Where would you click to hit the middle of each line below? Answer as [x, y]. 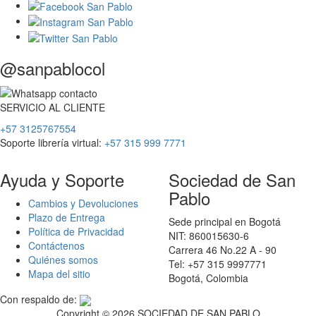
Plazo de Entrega [67, 218]
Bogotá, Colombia [208, 278]
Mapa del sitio [59, 274]
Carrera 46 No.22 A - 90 [223, 250]
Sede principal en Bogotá [225, 222]
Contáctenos [56, 246]
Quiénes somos [63, 260]
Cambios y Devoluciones [83, 203]
